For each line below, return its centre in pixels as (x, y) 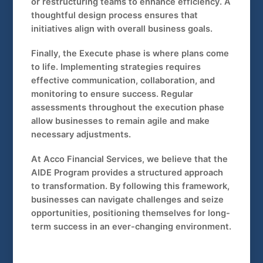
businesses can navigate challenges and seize (128, 200)
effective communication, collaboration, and (123, 81)
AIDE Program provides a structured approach (127, 173)
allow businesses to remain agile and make (121, 121)
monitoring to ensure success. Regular (112, 94)
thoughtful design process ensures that (115, 16)
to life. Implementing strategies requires (116, 67)
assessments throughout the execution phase (128, 108)
